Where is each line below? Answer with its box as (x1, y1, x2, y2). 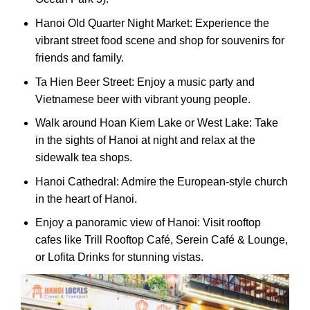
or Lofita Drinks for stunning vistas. (35, 251, 203, 264)
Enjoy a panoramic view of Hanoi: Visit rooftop (35, 217, 261, 229)
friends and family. (35, 51, 124, 64)
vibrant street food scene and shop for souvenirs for (35, 34, 284, 46)
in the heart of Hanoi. (35, 192, 137, 205)
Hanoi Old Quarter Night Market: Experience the (35, 17, 269, 29)
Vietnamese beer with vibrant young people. (35, 93, 250, 105)
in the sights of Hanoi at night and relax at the (35, 134, 255, 147)
